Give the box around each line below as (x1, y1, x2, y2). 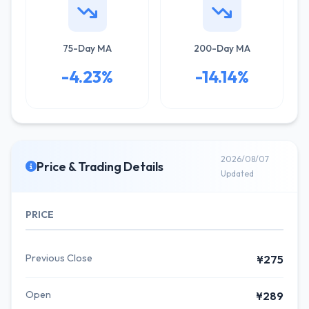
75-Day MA (63, 42, 112, 54)
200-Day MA (193, 42, 250, 54)
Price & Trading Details (37, 158, 163, 175)
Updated (220, 168, 254, 179)
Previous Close (26, 252, 92, 264)
